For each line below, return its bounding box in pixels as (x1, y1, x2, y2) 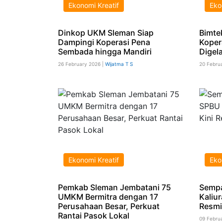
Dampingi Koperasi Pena (58, 37, 150, 47)
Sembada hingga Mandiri (58, 46, 152, 56)
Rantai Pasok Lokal (58, 210, 129, 221)
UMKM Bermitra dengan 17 (58, 191, 158, 202)
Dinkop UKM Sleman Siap (58, 27, 154, 38)
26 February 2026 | (58, 60, 105, 67)
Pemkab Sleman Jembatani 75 (58, 182, 171, 192)
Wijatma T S (105, 60, 133, 67)
